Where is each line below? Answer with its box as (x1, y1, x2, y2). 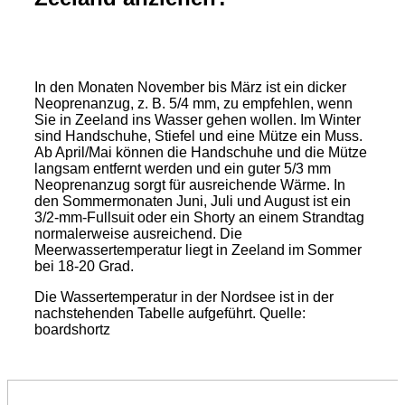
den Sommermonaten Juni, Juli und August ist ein (34, 193, 351, 209)
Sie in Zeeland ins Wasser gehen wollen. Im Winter (34, 112, 361, 127)
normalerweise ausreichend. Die (34, 226, 242, 241)
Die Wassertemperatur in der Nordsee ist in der (34, 289, 334, 305)
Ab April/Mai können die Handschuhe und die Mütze (34, 145, 367, 160)
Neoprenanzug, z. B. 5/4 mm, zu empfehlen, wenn (34, 96, 353, 111)
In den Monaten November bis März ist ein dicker (34, 80, 346, 95)
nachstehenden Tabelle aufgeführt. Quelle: (34, 306, 306, 321)
